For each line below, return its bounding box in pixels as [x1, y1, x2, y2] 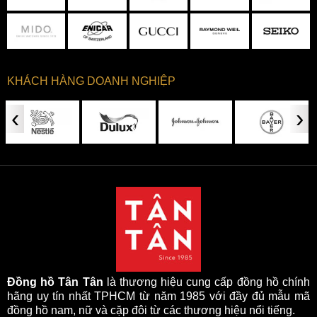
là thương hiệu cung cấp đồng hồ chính [103, 276, 311, 289]
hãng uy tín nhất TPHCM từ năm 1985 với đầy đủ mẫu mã [7, 290, 310, 303]
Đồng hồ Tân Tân [7, 276, 103, 289]
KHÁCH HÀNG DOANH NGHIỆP [7, 75, 175, 88]
